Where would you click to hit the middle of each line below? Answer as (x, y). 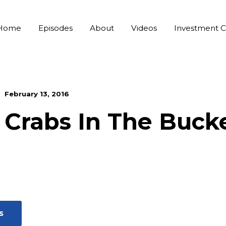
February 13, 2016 (37, 94)
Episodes (55, 28)
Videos (144, 28)
